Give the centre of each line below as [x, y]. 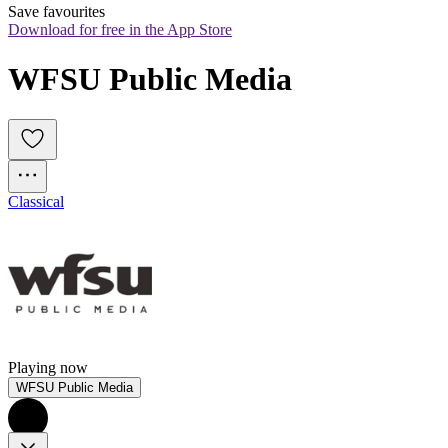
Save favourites [56, 12]
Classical [36, 202]
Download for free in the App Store [120, 30]
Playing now [48, 368]
